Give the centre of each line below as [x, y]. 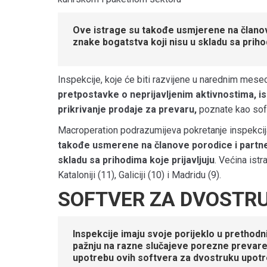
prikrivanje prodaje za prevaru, [127, 109]
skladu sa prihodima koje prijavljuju [136, 160]
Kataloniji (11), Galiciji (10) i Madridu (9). [139, 175]
